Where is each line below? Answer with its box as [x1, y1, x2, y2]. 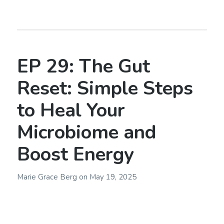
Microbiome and [16, 119, 156, 145]
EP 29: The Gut [16, 53, 150, 79]
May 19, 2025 [89, 171, 136, 182]
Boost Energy [16, 141, 134, 167]
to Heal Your [16, 97, 125, 123]
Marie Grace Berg [16, 171, 79, 182]
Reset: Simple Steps [16, 75, 193, 101]
